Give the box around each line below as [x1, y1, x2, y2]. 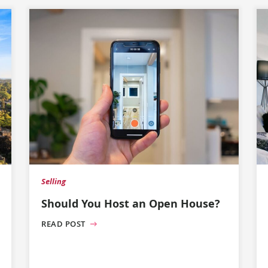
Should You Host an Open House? [41, 196, 220, 211]
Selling [41, 176, 66, 187]
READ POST [41, 219, 88, 229]
